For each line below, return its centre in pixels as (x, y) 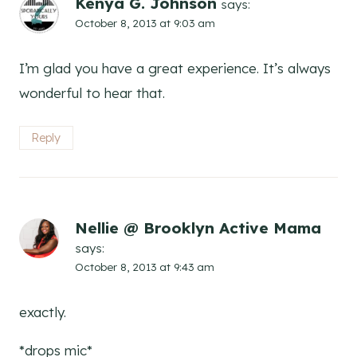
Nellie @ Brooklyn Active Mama (198, 228)
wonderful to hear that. (92, 93)
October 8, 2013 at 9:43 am (145, 267)
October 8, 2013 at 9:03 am (145, 23)
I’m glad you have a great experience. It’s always (175, 69)
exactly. (43, 312)
